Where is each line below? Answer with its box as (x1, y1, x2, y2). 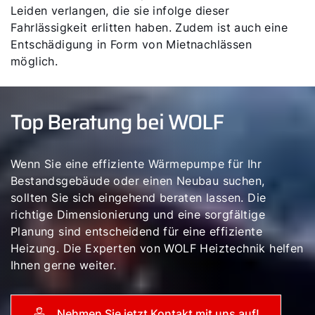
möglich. (11, 54, 58, 68)
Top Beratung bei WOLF (11, 105, 224, 139)
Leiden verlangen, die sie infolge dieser (11, 4, 229, 18)
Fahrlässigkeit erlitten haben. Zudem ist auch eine (11, 20, 288, 34)
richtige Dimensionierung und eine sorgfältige (11, 207, 265, 221)
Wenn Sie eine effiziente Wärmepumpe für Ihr (11, 157, 262, 171)
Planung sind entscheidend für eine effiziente (11, 224, 262, 238)
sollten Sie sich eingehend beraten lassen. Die (11, 191, 266, 205)
